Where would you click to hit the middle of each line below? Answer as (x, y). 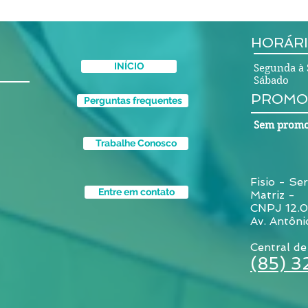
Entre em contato (136, 192)
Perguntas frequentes (133, 100)
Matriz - (274, 195)
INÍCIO (129, 66)
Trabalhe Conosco (136, 143)
